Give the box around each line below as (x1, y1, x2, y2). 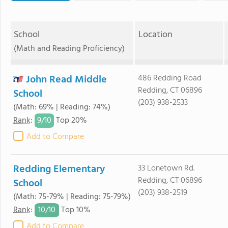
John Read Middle (26, 72, 107, 88)
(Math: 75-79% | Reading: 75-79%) (13, 190, 131, 204)
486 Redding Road (137, 72, 202, 85)
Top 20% (54, 114, 87, 128)
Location (138, 27, 173, 42)
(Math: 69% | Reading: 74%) (13, 101, 110, 114)
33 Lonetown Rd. (137, 162, 194, 175)
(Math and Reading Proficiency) (14, 42, 125, 55)
